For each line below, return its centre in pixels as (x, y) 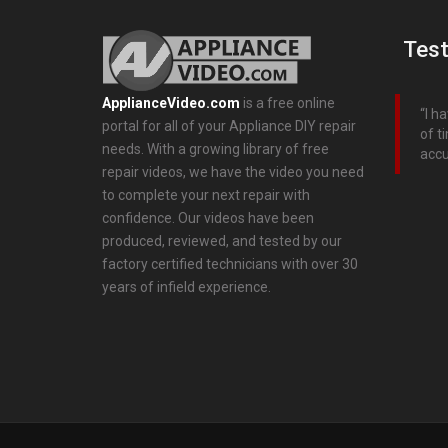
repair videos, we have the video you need (233, 172)
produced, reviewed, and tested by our (222, 241)
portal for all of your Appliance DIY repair (229, 126)
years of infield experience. (186, 287)
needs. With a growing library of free (215, 149)
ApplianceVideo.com (171, 103)
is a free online (287, 103)
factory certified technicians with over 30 (230, 264)
